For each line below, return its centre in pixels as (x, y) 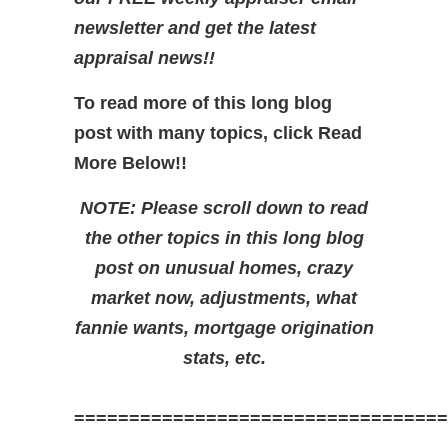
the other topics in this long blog (224, 238)
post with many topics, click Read (218, 133)
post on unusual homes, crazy (224, 268)
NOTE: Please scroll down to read (224, 208)
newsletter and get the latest (195, 28)
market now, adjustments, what (224, 298)
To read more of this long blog (203, 103)
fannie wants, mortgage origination (224, 328)
